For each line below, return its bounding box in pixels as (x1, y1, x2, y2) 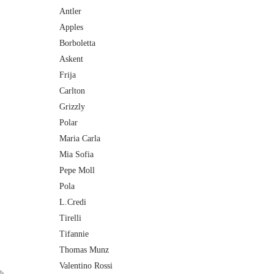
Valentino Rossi (59, 261, 113, 270)
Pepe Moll (59, 165, 95, 175)
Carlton (59, 86, 85, 95)
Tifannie (59, 229, 89, 239)
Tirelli (59, 213, 81, 223)
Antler (59, 6, 81, 16)
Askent (59, 54, 83, 64)
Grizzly (59, 102, 85, 111)
